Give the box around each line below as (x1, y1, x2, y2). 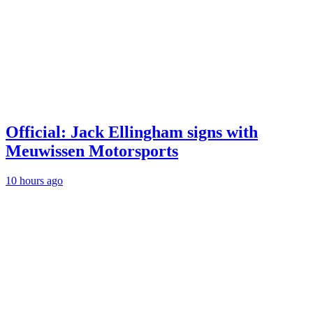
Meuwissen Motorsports (6, 141, 178, 160)
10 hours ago (6, 174, 63, 187)
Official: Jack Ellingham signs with (6, 122, 258, 141)
